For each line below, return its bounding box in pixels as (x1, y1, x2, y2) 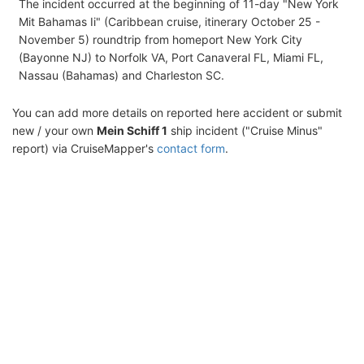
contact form (157, 141, 225, 155)
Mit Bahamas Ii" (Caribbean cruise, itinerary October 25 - (19, 14, 320, 28)
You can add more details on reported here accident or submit (12, 105, 342, 119)
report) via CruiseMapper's (12, 141, 157, 155)
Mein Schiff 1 (97, 123, 167, 137)
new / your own (12, 123, 97, 137)
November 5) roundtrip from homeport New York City (19, 32, 302, 46)
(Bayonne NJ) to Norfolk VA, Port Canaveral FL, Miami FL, (19, 50, 323, 64)
